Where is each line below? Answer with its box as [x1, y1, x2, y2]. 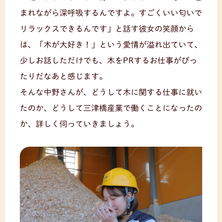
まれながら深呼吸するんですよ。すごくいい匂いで [20, 8, 202, 17]
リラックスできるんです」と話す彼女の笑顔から [20, 24, 194, 33]
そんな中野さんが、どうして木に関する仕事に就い [20, 88, 202, 96]
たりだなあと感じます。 [20, 72, 107, 80]
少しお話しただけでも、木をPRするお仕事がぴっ [20, 56, 197, 64]
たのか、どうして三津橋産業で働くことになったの [20, 104, 202, 112]
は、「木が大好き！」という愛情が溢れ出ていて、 [20, 40, 202, 49]
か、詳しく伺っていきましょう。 [20, 119, 139, 128]
